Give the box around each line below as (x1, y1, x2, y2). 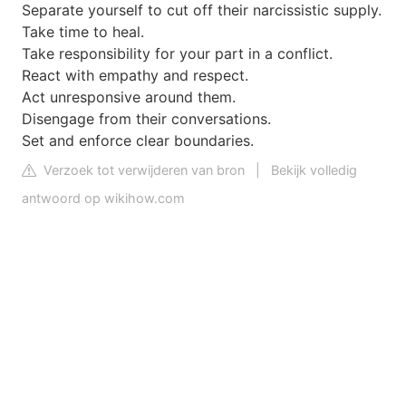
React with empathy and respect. (22, 66, 248, 84)
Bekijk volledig (271, 162, 357, 178)
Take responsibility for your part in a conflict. (22, 44, 333, 63)
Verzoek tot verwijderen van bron (40, 162, 245, 178)
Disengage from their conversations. (22, 110, 271, 128)
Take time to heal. (22, 23, 144, 41)
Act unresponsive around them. (22, 88, 236, 106)
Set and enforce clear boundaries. (22, 131, 254, 150)
